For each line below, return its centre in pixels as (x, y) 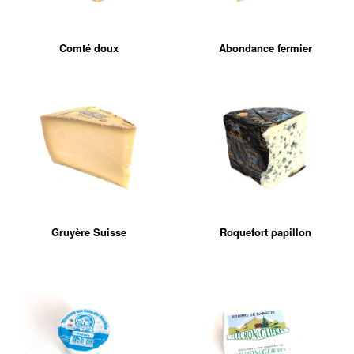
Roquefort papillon (265, 232)
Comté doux (88, 48)
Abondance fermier (265, 48)
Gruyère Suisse (88, 232)
